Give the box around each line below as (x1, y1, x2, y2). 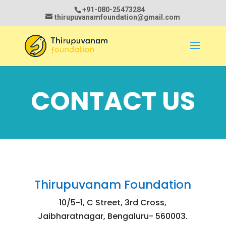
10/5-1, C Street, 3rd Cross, (59, 197, 167, 208)
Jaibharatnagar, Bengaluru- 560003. (38, 210, 188, 222)
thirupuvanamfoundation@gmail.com (54, 13, 181, 21)
